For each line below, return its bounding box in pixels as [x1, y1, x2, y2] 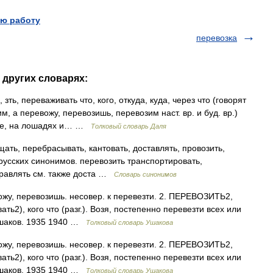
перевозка [196, 33, 237, 43]
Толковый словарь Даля [91, 122, 166, 130]
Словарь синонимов [114, 171, 177, 178]
